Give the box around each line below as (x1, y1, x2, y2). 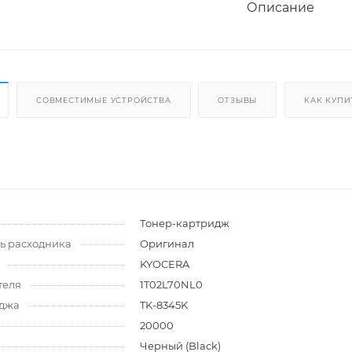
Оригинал (140, 237, 194, 251)
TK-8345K (140, 299, 188, 312)
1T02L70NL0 (140, 278, 203, 291)
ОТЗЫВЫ (218, 96, 258, 105)
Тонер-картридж (140, 217, 229, 230)
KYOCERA (140, 258, 189, 271)
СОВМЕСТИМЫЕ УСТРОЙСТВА (36, 96, 171, 105)
